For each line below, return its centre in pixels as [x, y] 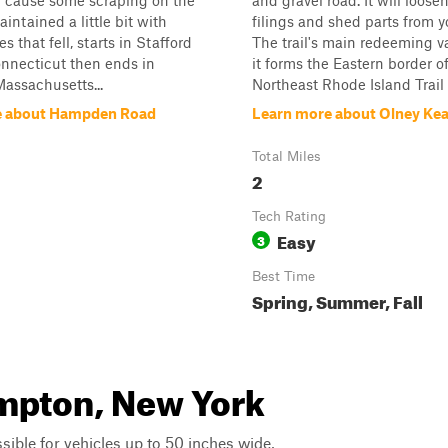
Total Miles [286, 156]
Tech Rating [289, 216]
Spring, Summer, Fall [337, 299]
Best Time [283, 276]
